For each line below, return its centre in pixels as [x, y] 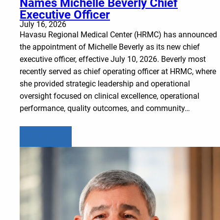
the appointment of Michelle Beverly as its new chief [110, 47]
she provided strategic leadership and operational [105, 83]
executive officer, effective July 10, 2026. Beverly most [113, 59]
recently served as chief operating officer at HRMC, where [118, 71]
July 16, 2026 [43, 24]
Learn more [46, 137]
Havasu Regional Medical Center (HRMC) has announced [118, 34]
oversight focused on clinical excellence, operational [110, 96]
